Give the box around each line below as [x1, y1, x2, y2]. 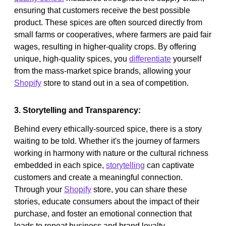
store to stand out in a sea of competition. [41, 78, 189, 87]
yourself [171, 54, 201, 63]
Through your [14, 185, 64, 194]
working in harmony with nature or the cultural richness [14, 148, 208, 157]
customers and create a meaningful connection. [14, 173, 183, 182]
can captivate [145, 160, 194, 169]
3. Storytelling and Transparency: [14, 105, 141, 115]
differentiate [129, 54, 171, 63]
